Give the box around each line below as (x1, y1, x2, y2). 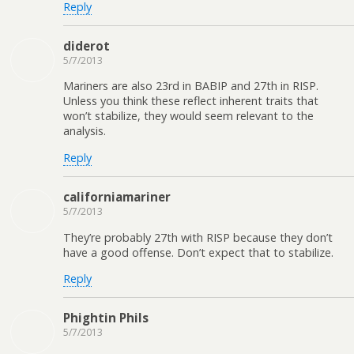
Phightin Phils (63, 310, 149, 326)
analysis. (63, 123, 106, 139)
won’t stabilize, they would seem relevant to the (63, 108, 314, 124)
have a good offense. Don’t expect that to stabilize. (63, 244, 333, 260)
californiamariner (63, 189, 171, 205)
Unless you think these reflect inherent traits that (63, 93, 318, 109)
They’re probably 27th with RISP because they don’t (63, 229, 333, 245)
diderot (63, 38, 110, 55)
